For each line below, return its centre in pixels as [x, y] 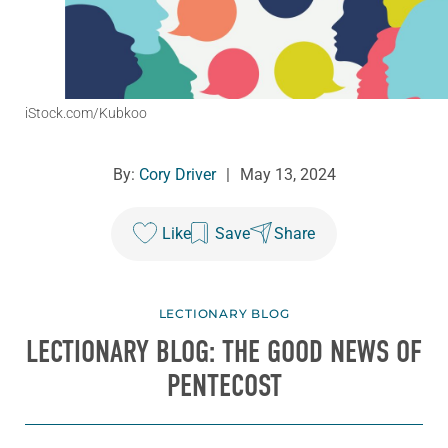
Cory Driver [177, 175]
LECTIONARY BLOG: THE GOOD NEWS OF [224, 352]
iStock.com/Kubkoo [86, 113]
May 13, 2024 [287, 175]
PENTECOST [224, 386]
